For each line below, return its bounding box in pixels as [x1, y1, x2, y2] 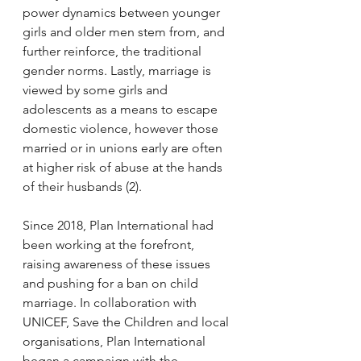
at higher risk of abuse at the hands [23, 160, 226, 176]
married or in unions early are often [23, 140, 226, 156]
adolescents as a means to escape [23, 102, 221, 118]
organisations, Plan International [23, 334, 209, 350]
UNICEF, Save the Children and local [23, 314, 232, 330]
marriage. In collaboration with [23, 295, 200, 311]
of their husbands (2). [23, 179, 145, 195]
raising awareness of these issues [23, 256, 214, 272]
